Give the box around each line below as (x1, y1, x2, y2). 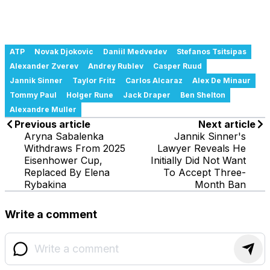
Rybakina (24, 178, 66, 190)
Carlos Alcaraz (125, 75, 183, 85)
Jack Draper (123, 90, 171, 99)
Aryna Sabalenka (24, 130, 104, 142)
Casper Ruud (153, 61, 202, 71)
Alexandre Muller (10, 104, 77, 114)
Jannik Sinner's (174, 130, 246, 142)
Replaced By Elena (24, 166, 110, 178)
